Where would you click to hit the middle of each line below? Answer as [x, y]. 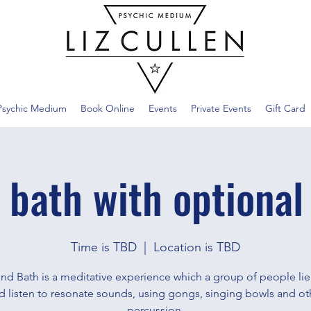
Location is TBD [197, 247]
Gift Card [285, 108]
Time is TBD [104, 247]
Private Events [221, 108]
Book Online [108, 108]
